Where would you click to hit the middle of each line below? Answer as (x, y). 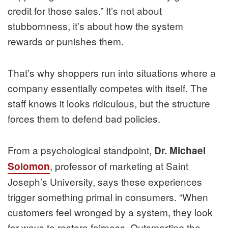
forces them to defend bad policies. (84, 119)
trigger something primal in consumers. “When (108, 197)
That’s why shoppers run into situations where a (112, 73)
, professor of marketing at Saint (119, 166)
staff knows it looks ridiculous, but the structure (109, 103)
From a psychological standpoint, (81, 150)
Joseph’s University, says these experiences (105, 182)
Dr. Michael (180, 151)
